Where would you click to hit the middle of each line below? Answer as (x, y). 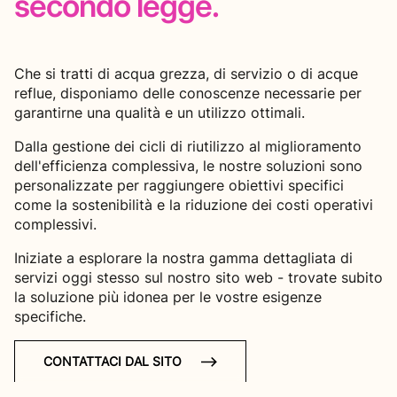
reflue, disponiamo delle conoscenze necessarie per (188, 93)
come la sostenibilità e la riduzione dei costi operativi (194, 205)
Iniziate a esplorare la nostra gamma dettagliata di (183, 258)
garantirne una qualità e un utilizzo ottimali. (160, 113)
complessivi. (55, 225)
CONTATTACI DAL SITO (113, 361)
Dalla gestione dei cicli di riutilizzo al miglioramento (188, 147)
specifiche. (50, 317)
